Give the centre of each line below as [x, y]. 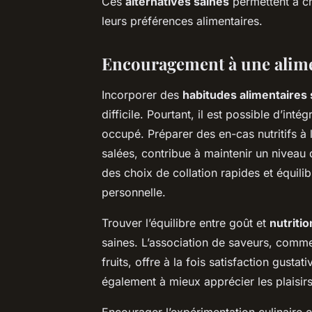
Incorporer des [142, 94]
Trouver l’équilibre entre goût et [186, 223]
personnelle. [134, 192]
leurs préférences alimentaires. [182, 21]
